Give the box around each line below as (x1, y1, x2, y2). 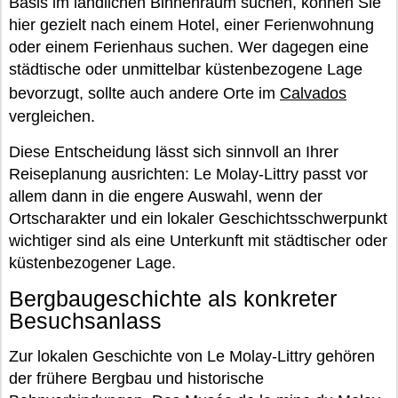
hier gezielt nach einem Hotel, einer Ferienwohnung (9, 16, 374, 35)
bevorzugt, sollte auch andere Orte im (9, 84, 280, 103)
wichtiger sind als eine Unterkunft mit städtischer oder (9, 232, 387, 251)
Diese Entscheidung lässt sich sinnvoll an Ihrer (9, 143, 338, 162)
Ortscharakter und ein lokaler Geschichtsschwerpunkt (9, 210, 387, 228)
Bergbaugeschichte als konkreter (9, 286, 337, 312)
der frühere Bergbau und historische (9, 370, 264, 388)
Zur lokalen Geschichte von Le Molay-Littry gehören (9, 347, 375, 366)
